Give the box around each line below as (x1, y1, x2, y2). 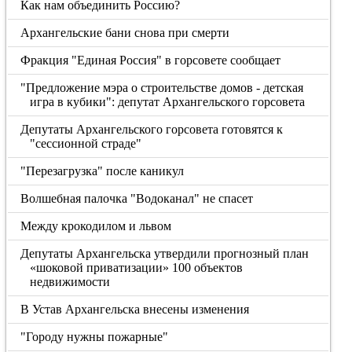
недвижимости (29, 275, 110, 288)
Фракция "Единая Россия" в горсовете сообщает (20, 53, 281, 67)
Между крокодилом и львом (20, 219, 172, 233)
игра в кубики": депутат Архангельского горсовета (29, 95, 305, 108)
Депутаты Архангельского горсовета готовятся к (20, 123, 284, 136)
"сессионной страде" (29, 137, 141, 150)
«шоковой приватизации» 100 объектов (29, 261, 243, 274)
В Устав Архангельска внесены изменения (20, 302, 250, 316)
